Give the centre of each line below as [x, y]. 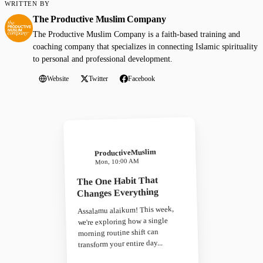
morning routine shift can [118, 232]
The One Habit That [117, 181]
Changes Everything [118, 193]
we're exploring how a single [123, 221]
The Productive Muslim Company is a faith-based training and [136, 34]
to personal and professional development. [103, 59]
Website [58, 78]
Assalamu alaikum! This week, [126, 210]
